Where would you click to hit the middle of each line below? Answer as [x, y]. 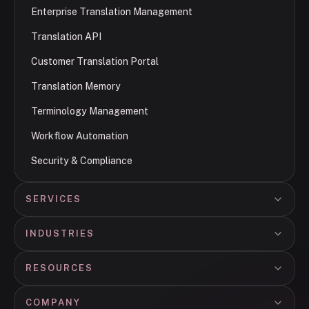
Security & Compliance [82, 160]
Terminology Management [90, 111]
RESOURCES [59, 268]
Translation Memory [76, 86]
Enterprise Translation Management [112, 11]
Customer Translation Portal [95, 61]
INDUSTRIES [60, 233]
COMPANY [53, 302]
